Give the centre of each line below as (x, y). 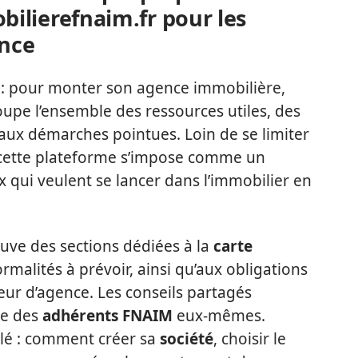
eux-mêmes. (219, 316)
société (187, 339)
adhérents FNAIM (107, 316)
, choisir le (250, 339)
